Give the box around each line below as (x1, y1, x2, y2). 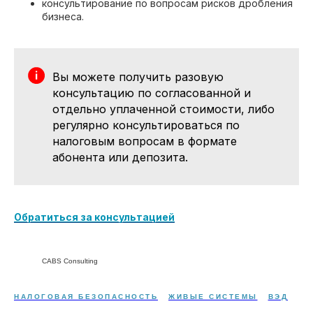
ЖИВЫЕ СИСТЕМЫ (168, 292, 258, 300)
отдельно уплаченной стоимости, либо (52, 101, 275, 116)
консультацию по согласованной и (52, 85, 251, 100)
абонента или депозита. (52, 150, 188, 164)
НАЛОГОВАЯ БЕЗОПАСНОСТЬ (14, 292, 158, 300)
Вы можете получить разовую (52, 69, 224, 84)
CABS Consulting (42, 257, 98, 265)
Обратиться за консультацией (14, 210, 175, 223)
